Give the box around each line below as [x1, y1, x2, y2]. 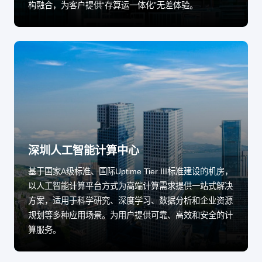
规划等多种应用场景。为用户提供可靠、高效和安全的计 [28, 211, 233, 220]
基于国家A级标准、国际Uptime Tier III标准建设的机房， [28, 167, 233, 177]
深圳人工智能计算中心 [28, 144, 139, 157]
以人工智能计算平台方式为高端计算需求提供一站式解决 [28, 181, 233, 191]
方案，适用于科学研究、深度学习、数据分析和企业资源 [28, 196, 233, 206]
